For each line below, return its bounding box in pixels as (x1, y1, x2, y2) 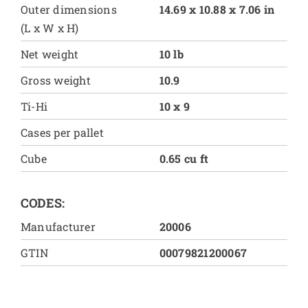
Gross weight (20, 73, 91, 88)
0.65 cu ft (159, 151, 209, 166)
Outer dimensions (20, 2, 117, 17)
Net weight (20, 47, 79, 62)
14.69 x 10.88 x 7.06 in (159, 2, 275, 17)
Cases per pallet (20, 125, 104, 140)
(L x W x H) (20, 21, 79, 36)
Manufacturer (20, 219, 96, 234)
